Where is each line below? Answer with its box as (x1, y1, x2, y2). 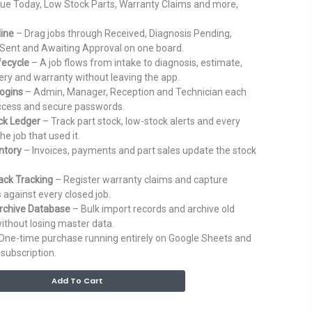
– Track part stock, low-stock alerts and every (40, 116, 240, 127)
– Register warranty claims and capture (52, 174, 228, 186)
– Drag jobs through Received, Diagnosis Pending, (13, 28, 232, 40)
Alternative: (185, 272, 236, 283)
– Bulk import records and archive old (70, 203, 235, 215)
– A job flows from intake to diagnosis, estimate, (29, 57, 242, 69)
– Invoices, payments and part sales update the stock (21, 145, 256, 157)
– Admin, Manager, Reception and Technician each (22, 86, 247, 98)
